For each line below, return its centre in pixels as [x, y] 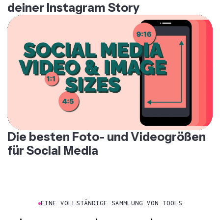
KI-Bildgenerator [49, 214]
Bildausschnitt [175, 214]
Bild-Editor [114, 214]
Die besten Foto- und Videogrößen [107, 127]
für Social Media [53, 141]
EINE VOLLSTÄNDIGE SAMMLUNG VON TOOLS [111, 194]
